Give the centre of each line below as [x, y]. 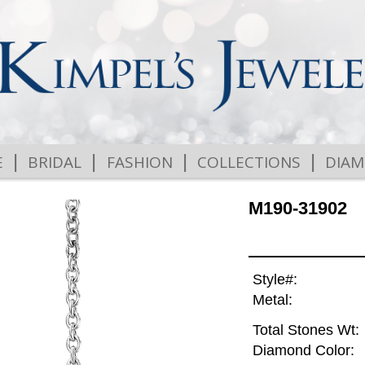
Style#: [275, 280]
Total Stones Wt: [306, 330]
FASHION [139, 162]
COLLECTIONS [248, 162]
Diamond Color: [303, 351]
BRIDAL [55, 162]
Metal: [272, 300]
